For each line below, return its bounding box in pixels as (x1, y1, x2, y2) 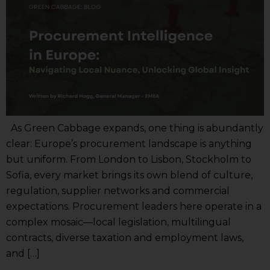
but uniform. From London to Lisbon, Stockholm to (6, 154, 251, 166)
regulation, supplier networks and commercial (6, 185, 230, 197)
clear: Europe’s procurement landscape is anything (6, 138, 252, 150)
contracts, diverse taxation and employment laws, (6, 232, 243, 244)
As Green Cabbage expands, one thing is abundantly (6, 122, 263, 134)
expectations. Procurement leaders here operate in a (6, 201, 262, 213)
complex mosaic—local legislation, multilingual (6, 216, 231, 228)
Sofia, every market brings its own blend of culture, (6, 169, 253, 181)
